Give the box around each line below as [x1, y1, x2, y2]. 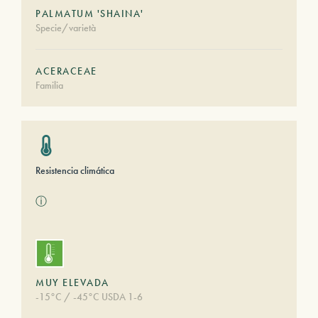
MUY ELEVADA [35, 276, 109, 289]
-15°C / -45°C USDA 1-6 [35, 290, 143, 303]
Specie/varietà [35, 21, 96, 34]
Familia [35, 79, 63, 92]
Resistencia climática [35, 164, 114, 177]
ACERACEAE [35, 65, 97, 77]
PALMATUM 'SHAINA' [35, 7, 144, 20]
